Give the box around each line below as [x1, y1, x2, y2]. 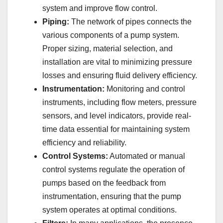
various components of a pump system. [42, 30, 179, 39]
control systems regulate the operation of [42, 165, 185, 174]
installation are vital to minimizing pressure [42, 57, 192, 66]
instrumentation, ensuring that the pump [42, 192, 181, 201]
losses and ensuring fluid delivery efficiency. [42, 71, 197, 80]
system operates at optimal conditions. [42, 205, 177, 214]
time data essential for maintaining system [42, 124, 190, 133]
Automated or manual [108, 151, 185, 160]
